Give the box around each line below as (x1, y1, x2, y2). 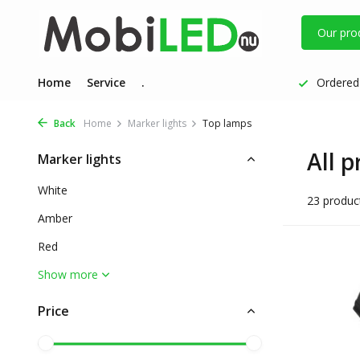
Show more (38, 267, 98, 282)
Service (87, 75, 125, 90)
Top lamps (202, 117, 252, 130)
